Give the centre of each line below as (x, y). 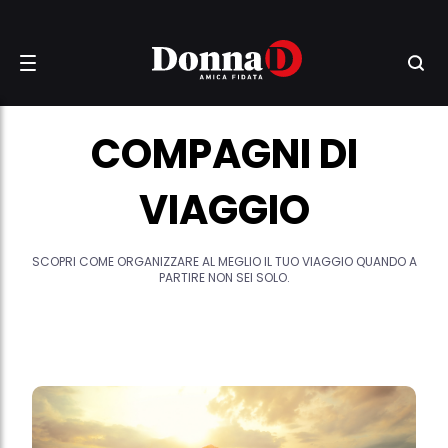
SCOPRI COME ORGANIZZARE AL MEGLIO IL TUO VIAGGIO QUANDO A (224, 261)
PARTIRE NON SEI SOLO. (224, 277)
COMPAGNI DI (224, 154)
